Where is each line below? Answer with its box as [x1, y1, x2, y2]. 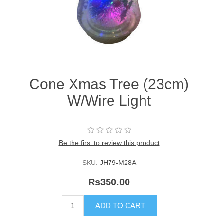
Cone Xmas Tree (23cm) [29, 76, 189, 92]
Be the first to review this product [58, 139, 160, 147]
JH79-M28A [99, 159, 136, 167]
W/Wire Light [67, 92, 151, 109]
